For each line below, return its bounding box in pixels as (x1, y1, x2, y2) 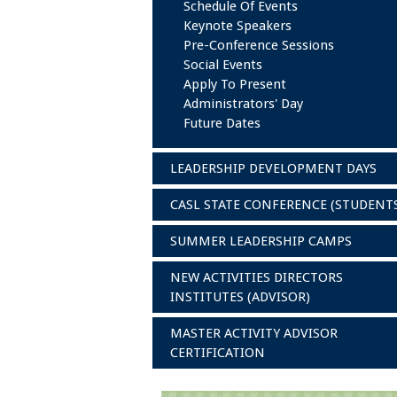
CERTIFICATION (170, 345, 265, 361)
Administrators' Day (183, 96, 303, 112)
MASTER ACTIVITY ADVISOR (170, 325, 338, 341)
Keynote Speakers (183, 18, 292, 34)
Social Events (183, 57, 262, 73)
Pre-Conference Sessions (183, 37, 334, 53)
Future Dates (183, 115, 261, 131)
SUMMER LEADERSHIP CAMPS (170, 233, 352, 249)
